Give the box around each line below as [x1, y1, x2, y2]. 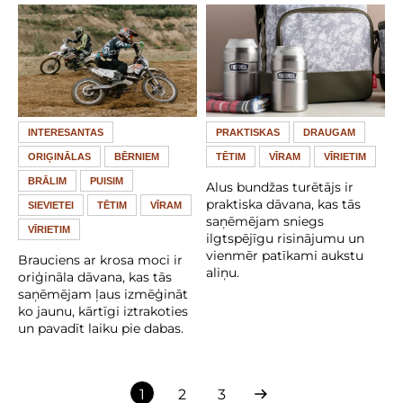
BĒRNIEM [114, 150, 159, 162]
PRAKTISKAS [216, 126, 280, 138]
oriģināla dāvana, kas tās [18, 268, 172, 285]
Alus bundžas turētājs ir [206, 178, 354, 195]
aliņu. [206, 264, 239, 281]
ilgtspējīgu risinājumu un [206, 229, 364, 246]
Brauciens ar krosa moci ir [18, 251, 183, 268]
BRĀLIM [28, 175, 67, 186]
